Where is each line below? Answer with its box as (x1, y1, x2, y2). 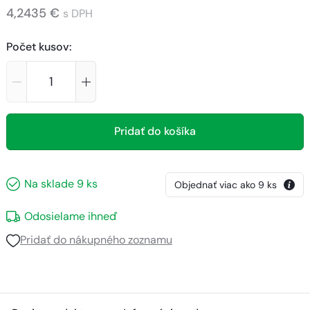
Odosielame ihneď (24, 209, 117, 224)
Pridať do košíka (114, 124, 196, 139)
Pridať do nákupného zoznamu (20, 232, 172, 248)
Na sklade (24, 176, 74, 192)
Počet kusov (6, 39, 69, 54)
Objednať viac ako (174, 178, 255, 191)
